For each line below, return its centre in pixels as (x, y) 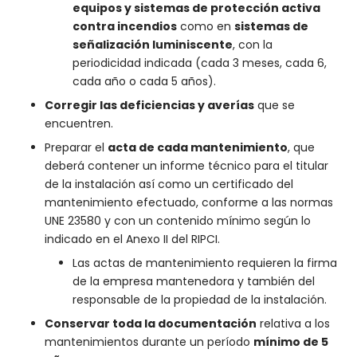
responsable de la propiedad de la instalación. (200, 300)
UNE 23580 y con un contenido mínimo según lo (178, 221)
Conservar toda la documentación (151, 324)
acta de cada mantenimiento (198, 147)
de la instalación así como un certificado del (169, 184)
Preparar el (76, 147)
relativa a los (293, 324)
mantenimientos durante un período (149, 342)
